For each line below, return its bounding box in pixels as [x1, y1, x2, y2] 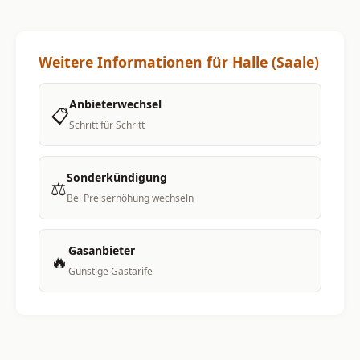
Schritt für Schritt [69, 118, 145, 132]
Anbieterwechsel [69, 96, 162, 112]
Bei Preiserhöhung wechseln [67, 191, 194, 205]
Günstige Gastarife [68, 264, 153, 278]
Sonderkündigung [67, 170, 167, 185]
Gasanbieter [68, 243, 135, 258]
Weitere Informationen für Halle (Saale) [39, 52, 319, 72]
